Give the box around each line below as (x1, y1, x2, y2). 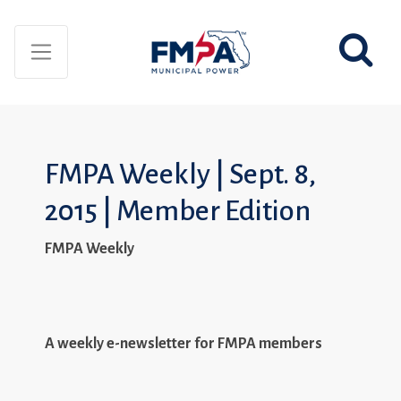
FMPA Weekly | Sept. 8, (45, 159, 316, 190)
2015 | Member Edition (45, 196, 311, 226)
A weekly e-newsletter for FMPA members (45, 335, 322, 352)
